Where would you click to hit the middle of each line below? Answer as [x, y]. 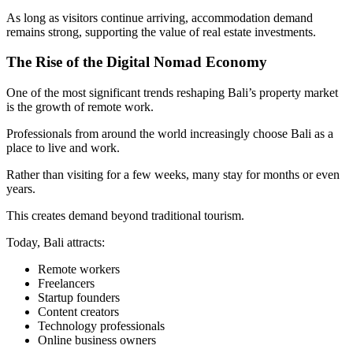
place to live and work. [63, 148]
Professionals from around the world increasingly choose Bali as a [170, 134]
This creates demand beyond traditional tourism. [125, 216]
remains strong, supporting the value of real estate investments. [161, 32]
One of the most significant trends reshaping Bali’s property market [172, 93]
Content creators [78, 312]
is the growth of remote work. [80, 107]
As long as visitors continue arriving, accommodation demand [160, 17]
